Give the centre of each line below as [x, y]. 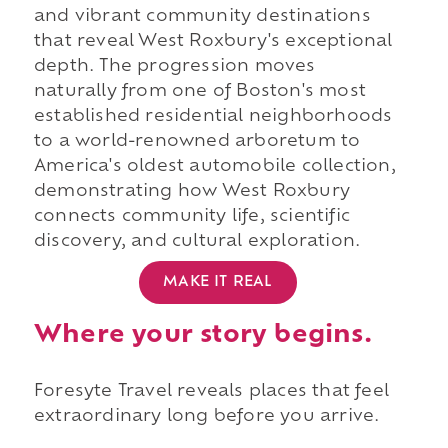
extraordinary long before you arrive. [206, 416]
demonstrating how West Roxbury [191, 192]
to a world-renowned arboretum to [197, 142]
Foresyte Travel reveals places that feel [211, 391]
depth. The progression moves [174, 67]
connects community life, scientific [191, 217]
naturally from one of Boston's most [199, 92]
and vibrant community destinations [202, 17]
